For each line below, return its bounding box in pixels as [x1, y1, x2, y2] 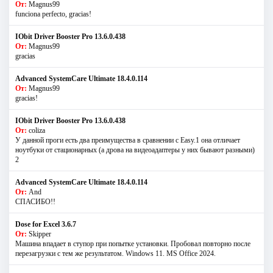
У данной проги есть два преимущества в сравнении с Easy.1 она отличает [15, 135, 240, 144]
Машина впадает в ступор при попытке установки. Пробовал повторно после [15, 239, 250, 248]
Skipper [29, 229, 51, 238]
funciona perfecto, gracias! [15, 9, 91, 18]
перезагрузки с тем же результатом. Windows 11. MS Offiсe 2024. [15, 249, 216, 258]
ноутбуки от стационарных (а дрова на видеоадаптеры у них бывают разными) [15, 145, 255, 154]
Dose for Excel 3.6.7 [15, 219, 76, 229]
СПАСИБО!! [15, 197, 55, 206]
